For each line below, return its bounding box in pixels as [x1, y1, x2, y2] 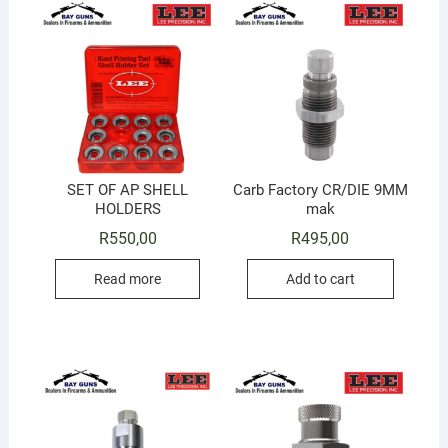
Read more [94, 271, 162, 288]
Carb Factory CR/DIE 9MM [232, 181, 408, 200]
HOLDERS [94, 200, 161, 219]
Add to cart [285, 271, 355, 288]
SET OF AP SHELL [67, 181, 189, 200]
